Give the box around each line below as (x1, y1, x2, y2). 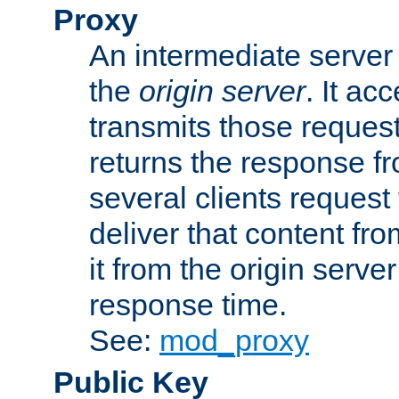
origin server (139, 73, 305, 108)
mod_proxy (159, 322, 309, 357)
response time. (89, 287, 287, 322)
